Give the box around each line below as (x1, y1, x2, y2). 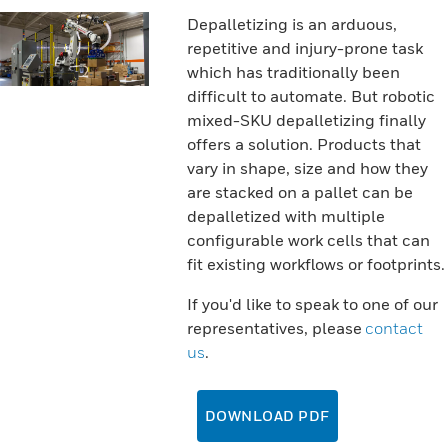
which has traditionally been (186, 62, 400, 82)
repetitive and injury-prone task (186, 38, 423, 58)
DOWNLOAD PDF (204, 407, 330, 424)
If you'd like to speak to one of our (186, 294, 438, 314)
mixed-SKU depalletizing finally (186, 110, 426, 130)
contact (364, 318, 423, 338)
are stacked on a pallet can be (186, 182, 413, 202)
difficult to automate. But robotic (186, 86, 435, 106)
